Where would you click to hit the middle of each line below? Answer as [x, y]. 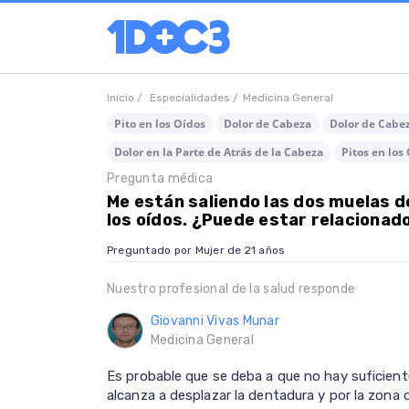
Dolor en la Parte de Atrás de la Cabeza [219, 152]
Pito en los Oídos [160, 124]
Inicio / [126, 98]
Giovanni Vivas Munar [215, 321]
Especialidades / [194, 98]
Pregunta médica [160, 178]
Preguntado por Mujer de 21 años [196, 251]
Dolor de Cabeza [267, 124]
